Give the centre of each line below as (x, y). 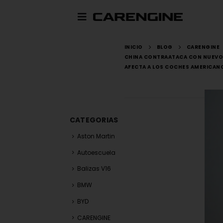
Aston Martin (96, 136)
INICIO (133, 47)
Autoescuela (96, 152)
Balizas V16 (94, 169)
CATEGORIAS (94, 120)
